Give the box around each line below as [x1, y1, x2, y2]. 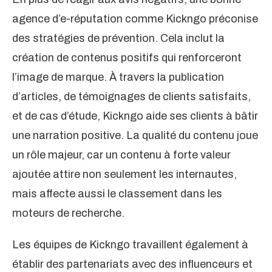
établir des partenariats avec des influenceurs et [12, 258, 253, 271]
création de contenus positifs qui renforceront [12, 52, 242, 64]
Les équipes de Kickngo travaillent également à [12, 239, 248, 251]
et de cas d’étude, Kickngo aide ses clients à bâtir [12, 110, 258, 123]
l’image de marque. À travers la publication [12, 71, 224, 84]
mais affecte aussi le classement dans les [12, 188, 222, 200]
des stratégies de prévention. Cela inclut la [12, 32, 225, 45]
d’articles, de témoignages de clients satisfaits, [12, 90, 251, 103]
